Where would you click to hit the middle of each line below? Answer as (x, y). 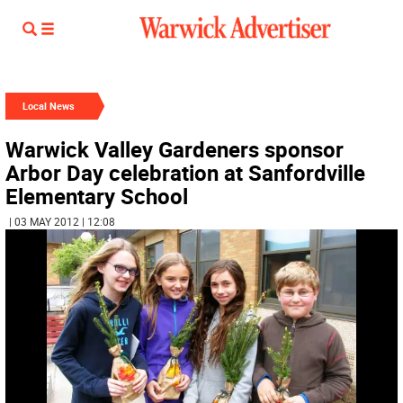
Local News (49, 106)
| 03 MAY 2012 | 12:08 (62, 221)
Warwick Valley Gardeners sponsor (175, 149)
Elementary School (97, 196)
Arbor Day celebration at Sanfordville (185, 173)
